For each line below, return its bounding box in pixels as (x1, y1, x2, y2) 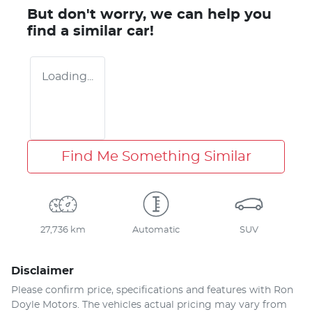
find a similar (27, 24, 127, 38)
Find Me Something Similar (61, 149, 251, 164)
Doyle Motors (11, 299, 77, 310)
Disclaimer (11, 265, 74, 276)
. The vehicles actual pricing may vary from (77, 299, 287, 310)
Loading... (42, 70, 93, 82)
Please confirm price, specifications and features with (11, 285, 274, 295)
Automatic (132, 225, 180, 235)
